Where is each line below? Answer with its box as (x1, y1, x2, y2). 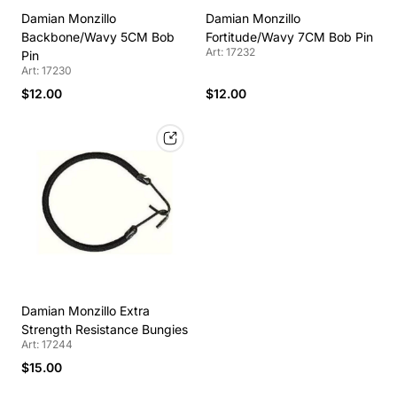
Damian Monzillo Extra (21, 303, 150, 319)
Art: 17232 (206, 45, 255, 59)
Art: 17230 (21, 64, 72, 78)
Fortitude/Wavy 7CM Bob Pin (206, 29, 373, 45)
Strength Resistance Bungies (21, 322, 188, 338)
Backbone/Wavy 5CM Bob (21, 29, 175, 45)
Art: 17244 (21, 338, 73, 352)
